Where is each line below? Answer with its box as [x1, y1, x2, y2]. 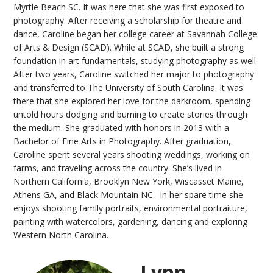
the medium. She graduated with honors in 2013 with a [13, 121, 230, 133]
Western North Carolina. [13, 229, 109, 241]
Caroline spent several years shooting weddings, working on [13, 148, 250, 160]
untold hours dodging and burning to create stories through [13, 108, 248, 120]
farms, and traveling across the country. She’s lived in [13, 161, 222, 174]
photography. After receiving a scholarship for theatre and [13, 14, 242, 26]
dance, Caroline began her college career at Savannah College [13, 27, 258, 40]
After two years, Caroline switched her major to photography [13, 68, 255, 80]
